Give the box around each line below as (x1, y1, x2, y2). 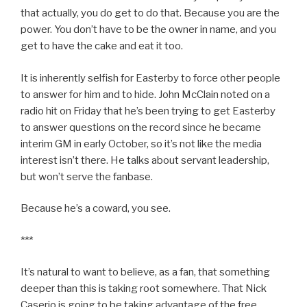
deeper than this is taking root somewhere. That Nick (21, 282, 267, 295)
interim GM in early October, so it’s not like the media (21, 137, 262, 150)
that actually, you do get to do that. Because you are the (21, 7, 280, 20)
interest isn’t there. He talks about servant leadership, (21, 153, 269, 167)
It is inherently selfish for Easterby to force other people (21, 71, 280, 84)
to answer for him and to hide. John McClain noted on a (21, 88, 270, 101)
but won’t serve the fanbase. (21, 170, 153, 183)
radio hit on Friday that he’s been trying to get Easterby (21, 104, 275, 117)
